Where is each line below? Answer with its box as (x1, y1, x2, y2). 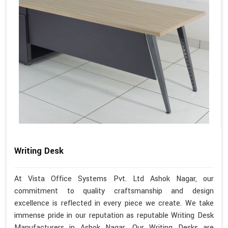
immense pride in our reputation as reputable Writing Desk (14, 210, 214, 221)
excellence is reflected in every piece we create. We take (14, 197, 214, 209)
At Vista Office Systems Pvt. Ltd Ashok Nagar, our (14, 173, 214, 184)
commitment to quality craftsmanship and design (14, 185, 214, 196)
